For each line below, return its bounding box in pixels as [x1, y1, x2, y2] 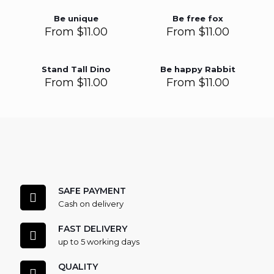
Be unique [54, 13, 99, 23]
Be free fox [172, 13, 223, 23]
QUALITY [58, 261, 98, 272]
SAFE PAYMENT [58, 185, 126, 196]
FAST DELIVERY [58, 223, 127, 234]
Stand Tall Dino [42, 64, 111, 74]
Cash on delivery [58, 199, 124, 209]
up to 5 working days [58, 237, 139, 246]
